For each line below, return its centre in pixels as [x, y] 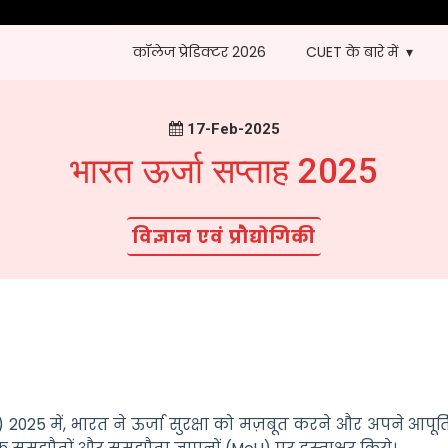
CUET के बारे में [352, 52]
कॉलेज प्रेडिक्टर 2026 [199, 52]
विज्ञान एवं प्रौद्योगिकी [224, 236]
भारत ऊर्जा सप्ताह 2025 [224, 171]
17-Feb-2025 [231, 129]
